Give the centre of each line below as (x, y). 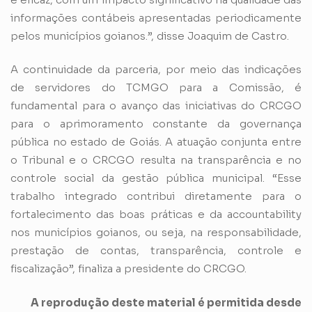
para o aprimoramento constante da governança (156, 124)
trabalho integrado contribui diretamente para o (156, 196)
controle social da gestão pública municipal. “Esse (156, 178)
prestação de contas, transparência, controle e (156, 251)
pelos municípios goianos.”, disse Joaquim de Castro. (150, 36)
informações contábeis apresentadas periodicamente (156, 17)
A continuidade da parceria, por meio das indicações (156, 70)
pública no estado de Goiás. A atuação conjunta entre (156, 142)
